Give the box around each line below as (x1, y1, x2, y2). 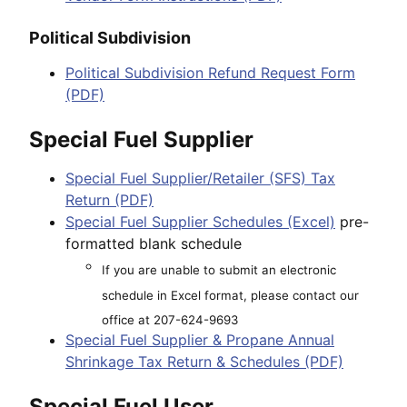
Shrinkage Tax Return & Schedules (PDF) (65, 352, 343, 371)
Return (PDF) (65, 191, 154, 210)
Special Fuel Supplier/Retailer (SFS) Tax (65, 169, 335, 188)
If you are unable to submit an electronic (102, 263, 336, 278)
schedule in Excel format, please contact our (102, 287, 359, 303)
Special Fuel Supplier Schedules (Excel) (65, 213, 335, 232)
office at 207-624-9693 (102, 312, 238, 327)
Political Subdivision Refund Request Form (65, 64, 355, 83)
